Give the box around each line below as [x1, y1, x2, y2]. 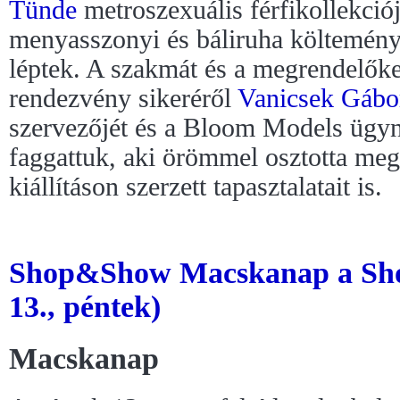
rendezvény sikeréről [9, 83, 237, 112]
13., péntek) [9, 289, 161, 323]
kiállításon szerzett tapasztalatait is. [9, 171, 382, 201]
